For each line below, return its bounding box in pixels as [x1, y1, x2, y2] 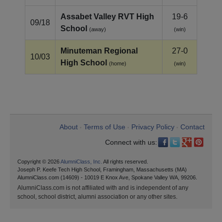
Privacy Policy [131, 122, 174, 131]
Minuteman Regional [60, 46, 138, 55]
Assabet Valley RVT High [60, 12, 154, 21]
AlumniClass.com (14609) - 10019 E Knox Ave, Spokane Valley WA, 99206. [17, 174, 197, 180]
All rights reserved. [102, 158, 148, 165]
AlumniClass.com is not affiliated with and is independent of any [17, 184, 188, 191]
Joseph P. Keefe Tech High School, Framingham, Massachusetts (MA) [17, 166, 187, 172]
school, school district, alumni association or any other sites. [17, 193, 177, 200]
